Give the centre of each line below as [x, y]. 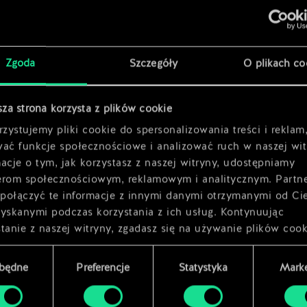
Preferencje [103, 269]
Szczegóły [153, 64]
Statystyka [203, 269]
